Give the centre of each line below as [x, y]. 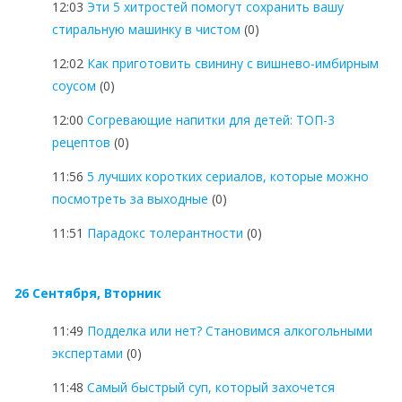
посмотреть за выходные [130, 198]
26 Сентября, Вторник [88, 293]
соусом [74, 85]
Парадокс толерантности [165, 232]
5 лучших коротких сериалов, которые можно [228, 176]
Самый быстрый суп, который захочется [211, 387]
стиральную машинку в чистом [146, 29]
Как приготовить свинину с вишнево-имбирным [233, 63]
